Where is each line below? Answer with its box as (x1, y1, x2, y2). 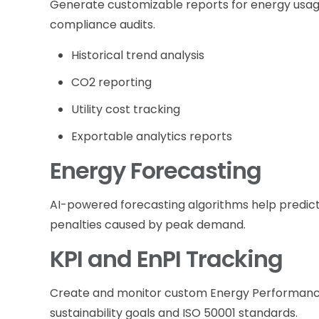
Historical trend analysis (71, 46, 205, 63)
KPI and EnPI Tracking (50, 242, 283, 275)
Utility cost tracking (71, 100, 181, 117)
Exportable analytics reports (71, 127, 233, 145)
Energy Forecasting (50, 154, 262, 187)
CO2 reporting (71, 73, 152, 90)
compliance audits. (50, 16, 156, 33)
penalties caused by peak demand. (50, 216, 246, 233)
